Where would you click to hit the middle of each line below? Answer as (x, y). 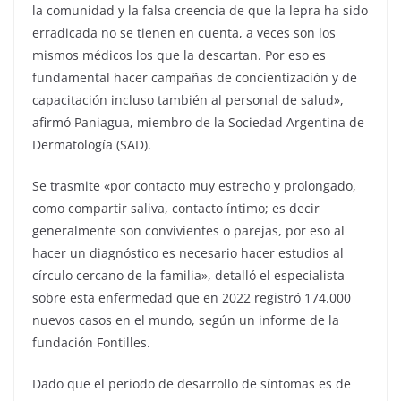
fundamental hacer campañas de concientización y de (195, 77)
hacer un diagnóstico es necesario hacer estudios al (188, 252)
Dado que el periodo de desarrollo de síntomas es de (192, 383)
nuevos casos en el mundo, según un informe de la (186, 320)
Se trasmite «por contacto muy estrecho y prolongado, (194, 185)
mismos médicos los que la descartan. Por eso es (179, 55)
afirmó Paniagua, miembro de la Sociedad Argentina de (198, 122)
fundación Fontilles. (91, 342)
